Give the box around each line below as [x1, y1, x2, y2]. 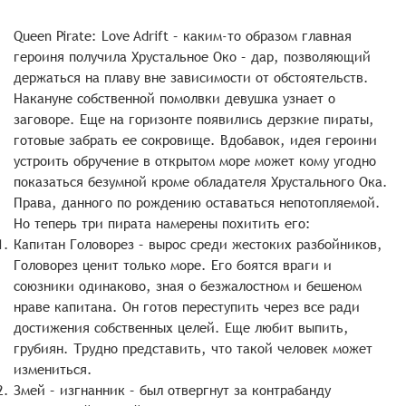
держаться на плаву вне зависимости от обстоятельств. [14, 68, 369, 87]
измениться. [14, 360, 92, 379]
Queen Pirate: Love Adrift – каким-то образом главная [14, 26, 352, 45]
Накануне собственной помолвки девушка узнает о [14, 89, 335, 108]
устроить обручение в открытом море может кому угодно [14, 151, 376, 170]
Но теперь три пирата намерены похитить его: [14, 214, 311, 233]
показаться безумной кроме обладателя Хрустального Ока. [14, 172, 388, 191]
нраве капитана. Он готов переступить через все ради [14, 297, 360, 316]
